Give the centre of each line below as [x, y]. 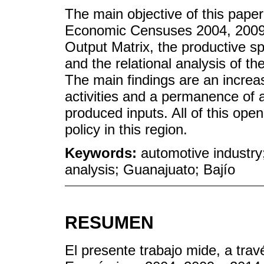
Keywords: [103, 153]
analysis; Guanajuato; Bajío [150, 170]
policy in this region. [126, 129]
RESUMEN [109, 223]
